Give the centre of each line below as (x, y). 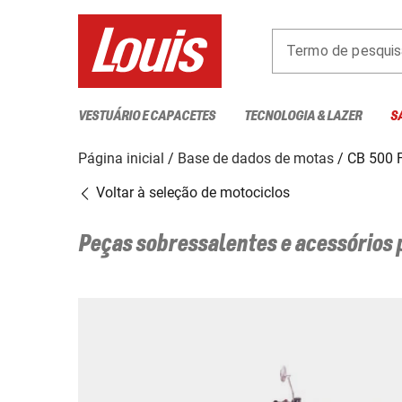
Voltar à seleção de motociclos (191, 192)
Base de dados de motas (256, 158)
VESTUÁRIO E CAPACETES (147, 116)
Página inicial (121, 158)
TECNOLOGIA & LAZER (303, 116)
